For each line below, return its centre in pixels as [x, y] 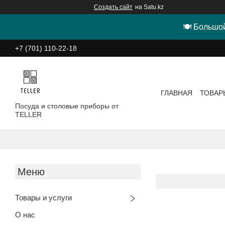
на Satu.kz [149, 7]
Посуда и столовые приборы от [67, 106]
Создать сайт [113, 7]
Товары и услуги [43, 197]
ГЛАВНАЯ [177, 93]
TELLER [28, 114]
